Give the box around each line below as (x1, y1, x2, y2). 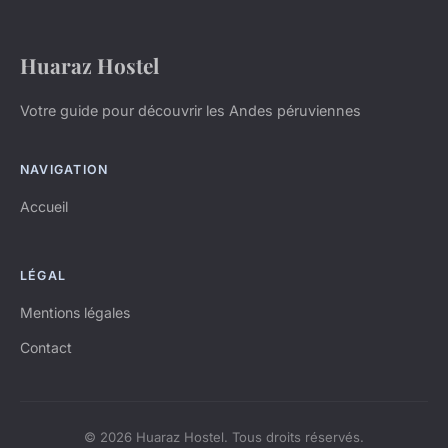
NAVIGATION (20, 162, 109, 178)
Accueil (20, 198, 68, 216)
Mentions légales (20, 304, 130, 322)
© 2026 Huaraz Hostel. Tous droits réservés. (84, 429, 364, 446)
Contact (20, 339, 72, 357)
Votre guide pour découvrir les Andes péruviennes (20, 102, 361, 120)
